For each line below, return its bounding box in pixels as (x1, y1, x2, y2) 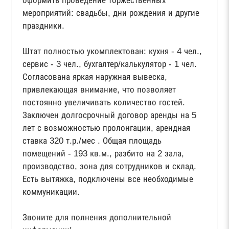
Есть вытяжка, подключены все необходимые (22, 174, 193, 184)
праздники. (22, 20, 64, 31)
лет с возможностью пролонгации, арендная (22, 123, 190, 133)
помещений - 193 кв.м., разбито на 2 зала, (22, 148, 184, 158)
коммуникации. (22, 187, 82, 197)
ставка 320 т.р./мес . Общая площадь (22, 135, 162, 146)
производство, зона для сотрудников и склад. (22, 161, 196, 171)
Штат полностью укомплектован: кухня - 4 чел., (22, 46, 202, 56)
